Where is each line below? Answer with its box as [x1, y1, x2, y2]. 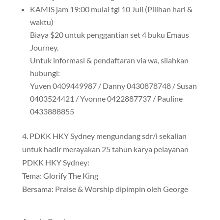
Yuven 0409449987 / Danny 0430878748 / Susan [29, 81, 197, 90]
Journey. [29, 43, 58, 52]
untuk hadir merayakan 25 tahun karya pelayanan [22, 144, 189, 154]
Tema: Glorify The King [22, 171, 98, 180]
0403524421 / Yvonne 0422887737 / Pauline [29, 94, 183, 103]
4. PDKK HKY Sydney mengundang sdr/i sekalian [22, 131, 187, 140]
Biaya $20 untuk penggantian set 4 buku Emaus [29, 30, 189, 39]
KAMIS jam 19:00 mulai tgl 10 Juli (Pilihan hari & [29, 4, 192, 14]
